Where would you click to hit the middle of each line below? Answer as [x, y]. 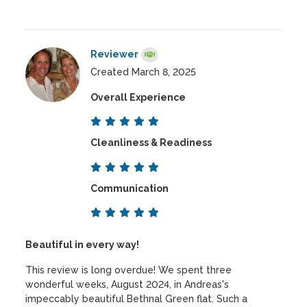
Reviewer [115, 54]
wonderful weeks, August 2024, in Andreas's [127, 285]
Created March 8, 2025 [144, 72]
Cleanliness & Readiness [151, 143]
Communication [130, 188]
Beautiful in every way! [83, 245]
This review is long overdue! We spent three [129, 270]
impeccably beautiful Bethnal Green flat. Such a [137, 299]
